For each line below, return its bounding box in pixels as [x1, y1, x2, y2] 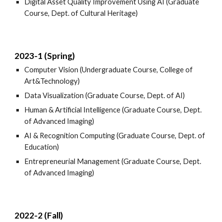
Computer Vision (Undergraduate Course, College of [24, 65, 193, 74]
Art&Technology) [24, 77, 80, 85]
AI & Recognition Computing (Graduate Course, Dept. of [24, 131, 206, 140]
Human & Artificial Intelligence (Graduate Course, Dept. [24, 106, 202, 114]
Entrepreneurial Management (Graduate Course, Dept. [24, 157, 202, 166]
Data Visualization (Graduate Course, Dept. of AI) [24, 91, 185, 100]
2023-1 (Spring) [14, 51, 75, 61]
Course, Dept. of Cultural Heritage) [24, 9, 138, 17]
